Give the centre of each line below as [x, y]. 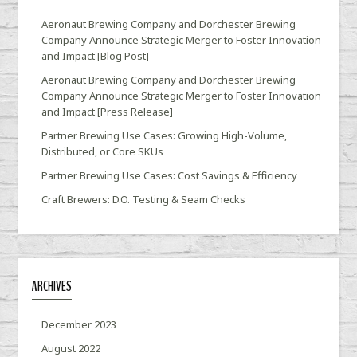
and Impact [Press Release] [108, 112]
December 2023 [79, 325]
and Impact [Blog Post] [96, 56]
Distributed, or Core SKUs [103, 152]
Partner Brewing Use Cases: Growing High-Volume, [165, 136]
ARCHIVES [52, 287]
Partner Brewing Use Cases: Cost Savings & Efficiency [170, 176]
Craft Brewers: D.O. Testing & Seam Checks [144, 200]
